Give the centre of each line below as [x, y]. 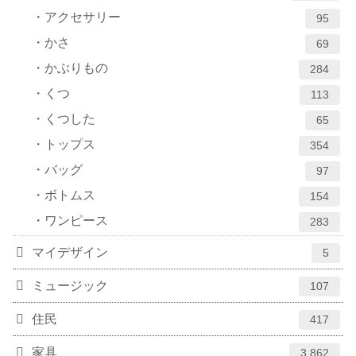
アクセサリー [83, 17]
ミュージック [70, 286]
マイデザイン [70, 253]
